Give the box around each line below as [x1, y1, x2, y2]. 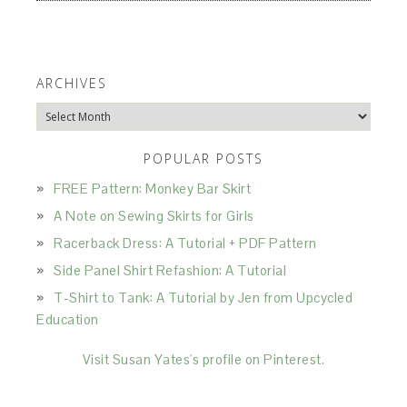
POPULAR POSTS [144, 150, 263, 167]
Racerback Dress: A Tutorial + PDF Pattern [54, 234, 317, 252]
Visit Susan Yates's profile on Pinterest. [82, 351, 325, 368]
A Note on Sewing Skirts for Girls [54, 207, 254, 224]
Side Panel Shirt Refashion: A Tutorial [54, 262, 287, 279]
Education [36, 311, 99, 328]
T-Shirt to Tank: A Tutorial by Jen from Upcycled [54, 289, 353, 306]
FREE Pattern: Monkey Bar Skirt [54, 180, 252, 197]
